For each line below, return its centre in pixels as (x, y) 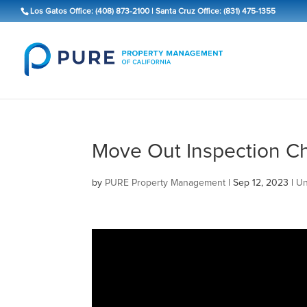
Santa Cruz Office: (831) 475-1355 (216, 12)
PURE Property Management (165, 183)
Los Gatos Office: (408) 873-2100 (90, 12)
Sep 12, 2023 (261, 183)
